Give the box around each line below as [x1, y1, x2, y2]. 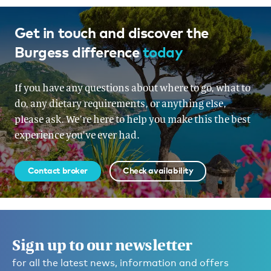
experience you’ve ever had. [14, 128, 140, 141]
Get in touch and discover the [14, 23, 209, 41]
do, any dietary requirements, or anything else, [14, 96, 226, 109]
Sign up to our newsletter [12, 234, 192, 255]
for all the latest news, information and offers [12, 256, 229, 269]
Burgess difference [14, 42, 143, 60]
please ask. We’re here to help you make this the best [14, 112, 250, 125]
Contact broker [27, 165, 88, 175]
